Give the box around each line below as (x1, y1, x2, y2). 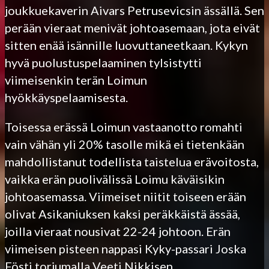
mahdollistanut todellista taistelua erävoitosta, (5, 154, 259, 169)
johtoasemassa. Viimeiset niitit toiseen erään (5, 189, 246, 204)
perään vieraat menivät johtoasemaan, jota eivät (5, 20, 260, 35)
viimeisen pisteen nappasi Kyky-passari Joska (5, 241, 246, 256)
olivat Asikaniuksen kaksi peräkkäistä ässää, (5, 206, 240, 221)
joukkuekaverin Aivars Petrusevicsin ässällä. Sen (5, 2, 264, 17)
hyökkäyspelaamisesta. (5, 89, 128, 104)
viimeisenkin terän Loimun (5, 72, 147, 87)
